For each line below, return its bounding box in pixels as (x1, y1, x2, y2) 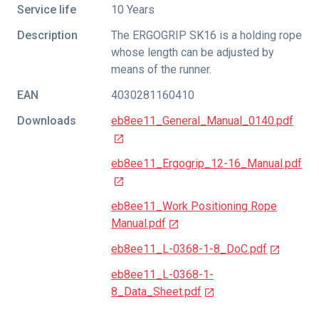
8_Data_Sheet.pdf (111, 284, 202, 298)
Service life (17, 2, 76, 16)
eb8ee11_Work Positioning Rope (111, 199, 277, 213)
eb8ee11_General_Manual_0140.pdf (111, 113, 293, 127)
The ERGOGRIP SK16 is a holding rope (111, 28, 302, 42)
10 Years (111, 2, 155, 16)
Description (17, 28, 78, 42)
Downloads (17, 113, 76, 127)
